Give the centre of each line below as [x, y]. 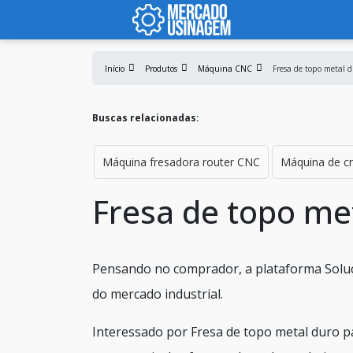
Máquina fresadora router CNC [181, 162]
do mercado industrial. [158, 294]
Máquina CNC [225, 69]
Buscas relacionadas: [146, 118]
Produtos [161, 69]
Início [115, 69]
